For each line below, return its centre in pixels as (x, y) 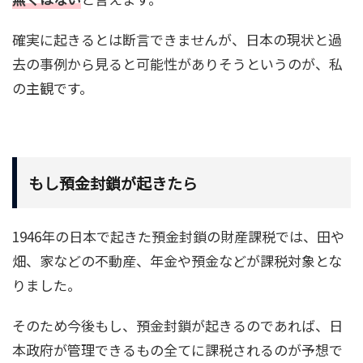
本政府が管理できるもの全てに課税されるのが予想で (177, 350)
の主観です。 (53, 88)
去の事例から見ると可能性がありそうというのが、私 (177, 64)
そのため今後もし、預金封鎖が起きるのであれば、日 (177, 326)
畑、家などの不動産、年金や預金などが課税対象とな (177, 261)
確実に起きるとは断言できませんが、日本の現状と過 (177, 40)
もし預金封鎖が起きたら (113, 183)
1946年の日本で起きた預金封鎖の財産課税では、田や (178, 237)
